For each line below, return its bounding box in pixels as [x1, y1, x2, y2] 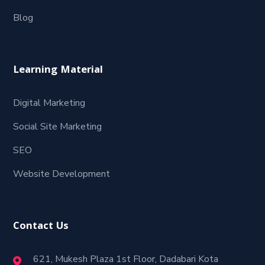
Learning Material [13, 62, 104, 79]
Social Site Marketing [13, 120, 102, 133]
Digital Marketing [13, 96, 86, 109]
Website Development [13, 167, 111, 180]
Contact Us [13, 218, 69, 235]
